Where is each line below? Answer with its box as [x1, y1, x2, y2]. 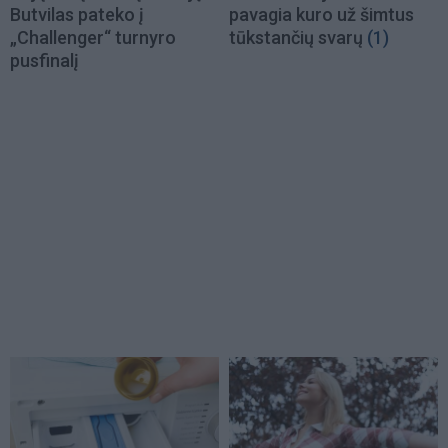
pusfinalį [10, 49, 79, 71]
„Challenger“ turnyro [10, 26, 176, 48]
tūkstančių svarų [229, 26, 363, 48]
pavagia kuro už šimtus [229, 3, 414, 25]
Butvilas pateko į [10, 3, 144, 25]
